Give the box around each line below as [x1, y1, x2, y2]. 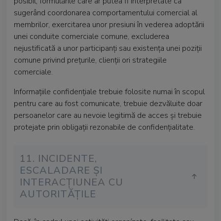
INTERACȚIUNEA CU [20, 176, 123, 189]
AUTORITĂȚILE [20, 187, 96, 201]
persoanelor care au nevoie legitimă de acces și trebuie [14, 110, 202, 121]
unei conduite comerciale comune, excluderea [14, 31, 169, 42]
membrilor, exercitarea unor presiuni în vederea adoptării [14, 19, 204, 30]
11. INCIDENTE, [20, 152, 97, 165]
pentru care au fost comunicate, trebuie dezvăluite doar [14, 98, 202, 109]
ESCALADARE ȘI [20, 164, 103, 177]
